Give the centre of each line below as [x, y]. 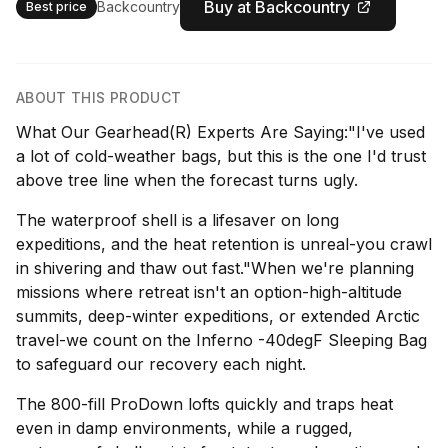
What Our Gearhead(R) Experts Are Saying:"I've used [220, 132]
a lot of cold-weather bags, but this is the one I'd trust [221, 156]
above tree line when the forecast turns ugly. [187, 180]
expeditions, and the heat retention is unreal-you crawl [224, 244]
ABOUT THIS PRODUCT [99, 97]
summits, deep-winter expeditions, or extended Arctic [218, 316]
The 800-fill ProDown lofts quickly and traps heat [204, 404]
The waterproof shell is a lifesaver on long [177, 220]
